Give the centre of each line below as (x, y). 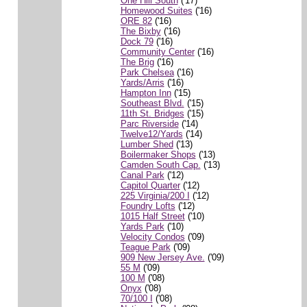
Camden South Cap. (160, 164)
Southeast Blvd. (152, 103)
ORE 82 (136, 21)
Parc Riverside (149, 123)
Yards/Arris (142, 82)
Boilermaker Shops (158, 154)
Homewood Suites (156, 10)
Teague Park (145, 247)
